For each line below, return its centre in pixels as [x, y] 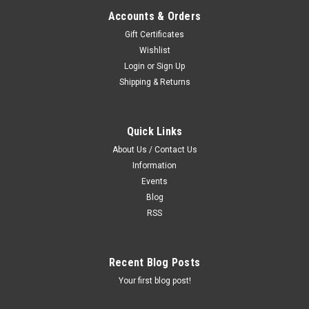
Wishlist [154, 50]
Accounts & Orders [154, 16]
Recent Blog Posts [154, 262]
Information [154, 165]
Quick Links [154, 131]
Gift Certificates [154, 34]
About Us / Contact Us [154, 149]
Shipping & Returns [154, 82]
